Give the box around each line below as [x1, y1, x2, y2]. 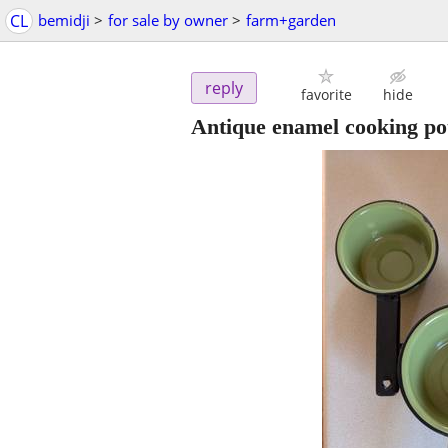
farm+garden [246, 10, 336, 30]
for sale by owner [108, 10, 228, 30]
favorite [300, 85, 352, 105]
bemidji [38, 10, 90, 30]
